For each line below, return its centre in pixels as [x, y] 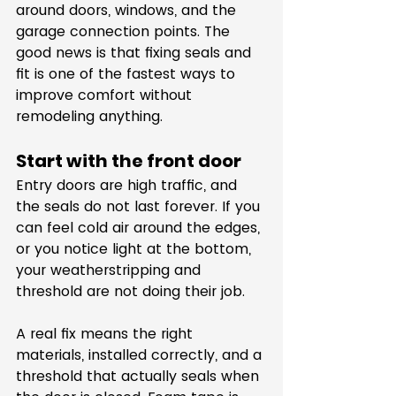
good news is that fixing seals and [136, 53]
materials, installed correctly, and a [141, 355]
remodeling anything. [89, 116]
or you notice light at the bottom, [136, 249]
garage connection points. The [125, 31]
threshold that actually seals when [140, 376]
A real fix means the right [107, 334]
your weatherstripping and [110, 270]
